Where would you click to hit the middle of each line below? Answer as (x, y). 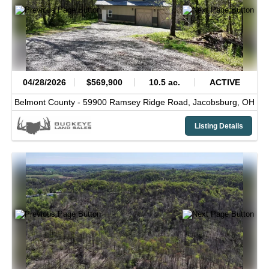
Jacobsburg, (217, 102)
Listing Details (219, 126)
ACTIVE (225, 82)
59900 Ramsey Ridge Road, (138, 102)
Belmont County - (49, 102)
